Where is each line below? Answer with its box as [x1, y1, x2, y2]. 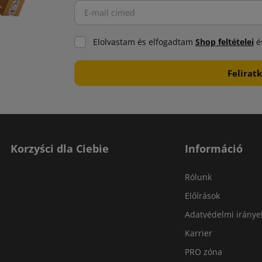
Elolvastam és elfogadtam [92, 37, 195, 48]
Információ [185, 142, 243, 156]
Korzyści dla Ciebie [11, 142, 109, 156]
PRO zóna [185, 246, 222, 258]
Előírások [185, 190, 220, 202]
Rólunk [185, 171, 212, 183]
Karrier [185, 227, 212, 239]
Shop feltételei [195, 37, 254, 48]
